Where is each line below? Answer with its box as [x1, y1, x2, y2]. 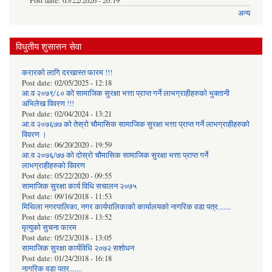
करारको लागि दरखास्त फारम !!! [22, 67, 112, 78]
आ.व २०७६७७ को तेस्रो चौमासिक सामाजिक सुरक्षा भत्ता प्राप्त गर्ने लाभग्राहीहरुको [22, 118, 250, 129]
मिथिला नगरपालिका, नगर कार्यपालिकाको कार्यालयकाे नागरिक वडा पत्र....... [22, 201, 231, 212]
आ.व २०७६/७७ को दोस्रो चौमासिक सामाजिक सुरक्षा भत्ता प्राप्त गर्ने [22, 149, 208, 160]
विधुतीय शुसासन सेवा [16, 39, 81, 52]
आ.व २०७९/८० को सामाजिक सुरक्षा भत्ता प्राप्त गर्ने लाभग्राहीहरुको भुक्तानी [22, 87, 229, 98]
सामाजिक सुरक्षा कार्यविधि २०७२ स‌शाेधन [22, 242, 134, 253]
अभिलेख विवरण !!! [22, 98, 74, 109]
